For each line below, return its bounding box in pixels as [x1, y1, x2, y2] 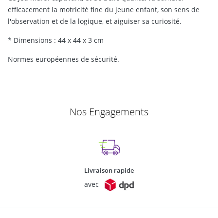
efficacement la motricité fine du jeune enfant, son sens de [8, 4, 200, 14]
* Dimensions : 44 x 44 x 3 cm [8, 35, 104, 45]
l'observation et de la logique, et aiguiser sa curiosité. [8, 16, 182, 26]
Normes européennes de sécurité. [8, 54, 119, 64]
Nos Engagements [70, 105, 148, 118]
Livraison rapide [84, 165, 134, 175]
